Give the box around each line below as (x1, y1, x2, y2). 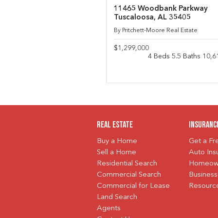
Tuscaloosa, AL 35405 (113, 14, 191, 21)
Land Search (96, 194, 137, 201)
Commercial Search (96, 171, 161, 179)
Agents (96, 205, 121, 213)
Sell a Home (96, 149, 136, 157)
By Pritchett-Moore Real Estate (113, 27, 198, 34)
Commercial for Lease (96, 182, 170, 190)
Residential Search (96, 160, 157, 168)
